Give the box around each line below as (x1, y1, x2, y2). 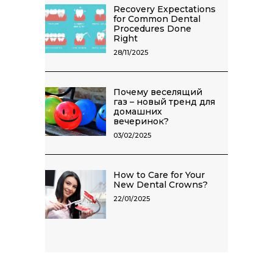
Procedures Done (113, 23, 191, 34)
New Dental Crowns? (113, 179, 208, 190)
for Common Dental (113, 13, 200, 24)
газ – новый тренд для (113, 96, 215, 107)
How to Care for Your (113, 169, 205, 180)
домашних (113, 105, 162, 117)
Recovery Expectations (113, 3, 216, 15)
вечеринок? (113, 115, 169, 127)
